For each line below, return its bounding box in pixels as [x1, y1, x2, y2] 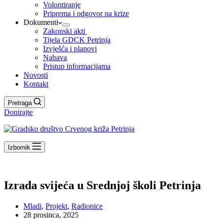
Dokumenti [23, 18, 58, 26]
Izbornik [8, 144, 30, 151]
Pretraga [8, 99, 32, 107]
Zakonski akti [43, 27, 87, 35]
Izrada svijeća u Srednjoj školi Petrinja [4, 178, 201, 192]
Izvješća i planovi [43, 44, 97, 53]
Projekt [45, 201, 67, 210]
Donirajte [4, 108, 33, 116]
